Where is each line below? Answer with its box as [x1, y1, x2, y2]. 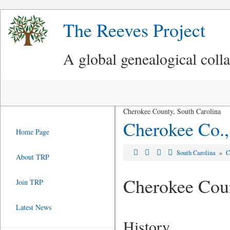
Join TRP [16, 177, 43, 187]
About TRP [16, 152, 49, 162]
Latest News [16, 202, 51, 212]
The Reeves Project [63, 17, 205, 42]
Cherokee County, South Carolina [123, 106, 221, 116]
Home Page [16, 127, 49, 137]
